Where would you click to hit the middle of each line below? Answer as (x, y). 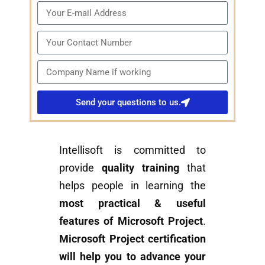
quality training (140, 168)
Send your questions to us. (128, 102)
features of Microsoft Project (131, 221)
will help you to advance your (132, 256)
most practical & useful (132, 203)
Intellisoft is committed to (132, 150)
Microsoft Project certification (132, 239)
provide (80, 168)
